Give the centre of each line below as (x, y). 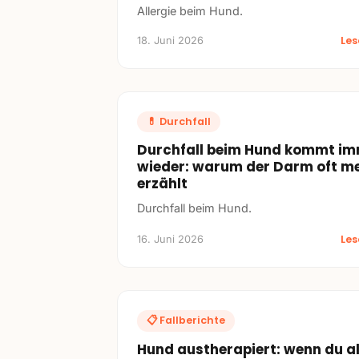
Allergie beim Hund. (190, 10)
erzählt (162, 184)
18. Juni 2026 (170, 40)
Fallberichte (192, 321)
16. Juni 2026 (170, 240)
